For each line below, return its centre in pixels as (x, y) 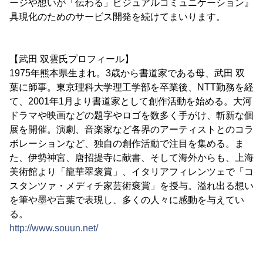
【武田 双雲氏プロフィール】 (72, 59)
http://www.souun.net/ (54, 228)
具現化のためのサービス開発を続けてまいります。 (117, 17)
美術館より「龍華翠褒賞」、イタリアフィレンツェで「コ (131, 172)
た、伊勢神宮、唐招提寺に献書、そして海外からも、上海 (131, 158)
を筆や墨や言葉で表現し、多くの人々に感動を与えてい (127, 200)
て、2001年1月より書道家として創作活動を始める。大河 (131, 101)
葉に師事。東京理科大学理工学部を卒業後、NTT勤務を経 (131, 87)
